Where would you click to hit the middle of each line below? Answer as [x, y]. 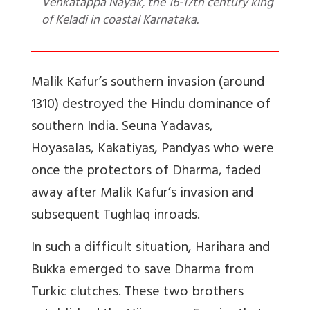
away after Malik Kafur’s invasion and [142, 194]
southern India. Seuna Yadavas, [122, 128]
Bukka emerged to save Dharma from [143, 271]
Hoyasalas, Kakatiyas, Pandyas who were [153, 150]
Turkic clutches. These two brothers [137, 293]
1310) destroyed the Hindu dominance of [151, 106]
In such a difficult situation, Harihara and [151, 249]
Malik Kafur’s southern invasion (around [148, 84]
